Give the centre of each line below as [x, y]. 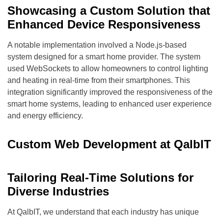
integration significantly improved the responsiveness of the [110, 92]
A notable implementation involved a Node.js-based [97, 45]
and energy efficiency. [45, 115]
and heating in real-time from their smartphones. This [99, 80]
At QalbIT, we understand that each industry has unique [103, 212]
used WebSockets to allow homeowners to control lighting [108, 68]
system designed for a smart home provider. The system [104, 56]
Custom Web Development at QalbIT [109, 144]
